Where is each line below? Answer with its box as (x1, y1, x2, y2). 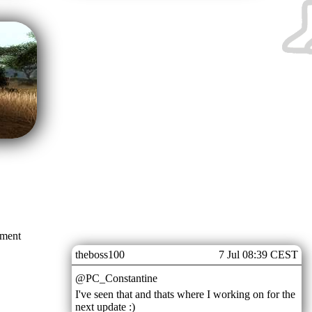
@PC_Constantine (75, 272, 157, 284)
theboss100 (75, 248, 125, 260)
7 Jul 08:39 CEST (219, 248, 298, 260)
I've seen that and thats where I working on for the (75, 288, 295, 300)
